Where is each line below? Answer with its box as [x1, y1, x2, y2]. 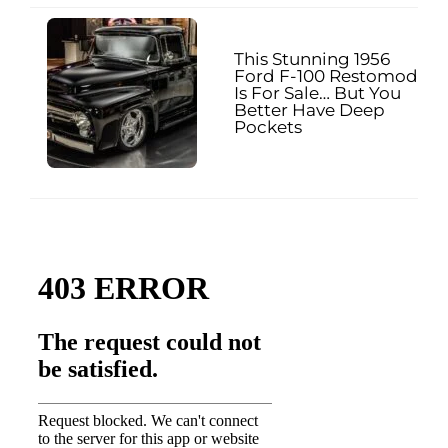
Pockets [234, 116, 302, 137]
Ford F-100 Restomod [234, 65, 418, 86]
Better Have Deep [234, 99, 385, 120]
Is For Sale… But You [234, 82, 401, 103]
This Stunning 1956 [234, 48, 390, 69]
